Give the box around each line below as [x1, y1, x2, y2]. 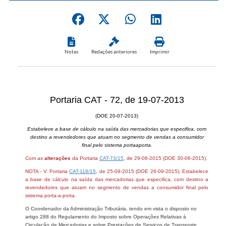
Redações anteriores [91, 48, 137, 54]
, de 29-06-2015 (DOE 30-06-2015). [124, 155, 207, 161]
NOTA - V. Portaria [25, 168, 70, 174]
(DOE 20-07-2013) [95, 112, 138, 119]
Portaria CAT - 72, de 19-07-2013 [49, 94, 184, 105]
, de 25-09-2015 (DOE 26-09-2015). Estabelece [96, 168, 209, 174]
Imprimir [149, 48, 169, 54]
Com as [25, 155, 44, 161]
